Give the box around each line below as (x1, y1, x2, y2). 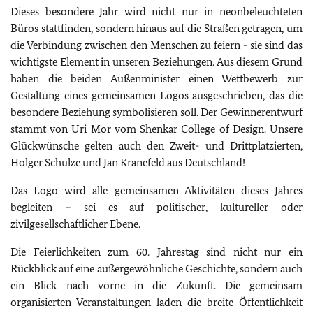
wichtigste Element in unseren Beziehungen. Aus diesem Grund (10, 55, 303, 69)
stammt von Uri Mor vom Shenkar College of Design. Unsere (10, 122, 303, 136)
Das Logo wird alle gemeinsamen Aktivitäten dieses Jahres (10, 184, 303, 198)
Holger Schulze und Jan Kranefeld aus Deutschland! (10, 156, 245, 170)
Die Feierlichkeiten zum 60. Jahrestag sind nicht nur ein (10, 245, 303, 259)
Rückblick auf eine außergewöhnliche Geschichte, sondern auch (10, 262, 303, 276)
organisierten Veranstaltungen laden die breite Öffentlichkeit (10, 296, 303, 310)
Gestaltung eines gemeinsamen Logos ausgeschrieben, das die (10, 89, 303, 103)
